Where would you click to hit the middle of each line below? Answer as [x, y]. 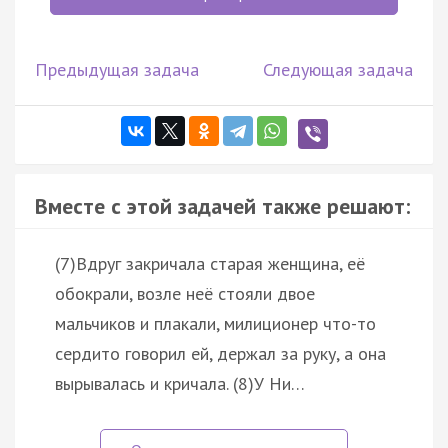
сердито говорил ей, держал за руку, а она [220, 353]
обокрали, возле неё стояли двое [185, 293]
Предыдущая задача [117, 69]
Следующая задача [338, 69]
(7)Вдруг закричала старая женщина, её [210, 263]
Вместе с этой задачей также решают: [222, 205]
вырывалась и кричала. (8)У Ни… [180, 383]
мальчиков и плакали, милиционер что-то [215, 323]
